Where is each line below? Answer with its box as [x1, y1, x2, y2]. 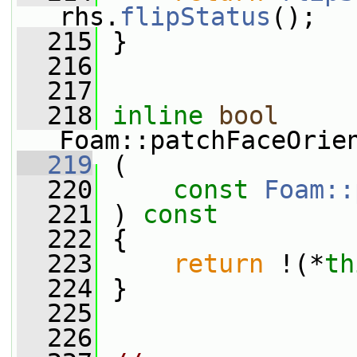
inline [112, 101, 203, 130]
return [173, 249, 264, 278]
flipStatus [120, 2, 271, 31]
